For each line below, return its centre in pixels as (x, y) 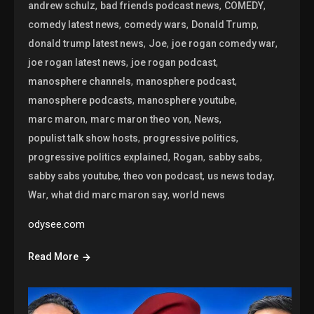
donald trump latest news (86, 44)
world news (199, 195)
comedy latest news (74, 25)
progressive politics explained (98, 157)
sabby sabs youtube (74, 176)
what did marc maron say (110, 195)
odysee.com (57, 225)
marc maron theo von (140, 120)
